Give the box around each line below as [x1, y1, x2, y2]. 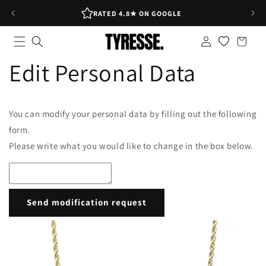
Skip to [17, 2, 49, 14]
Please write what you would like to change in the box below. [9, 140, 254, 151]
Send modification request [27, 197, 147, 208]
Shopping [223, 27, 259, 39]
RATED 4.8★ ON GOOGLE [93, 8, 182, 18]
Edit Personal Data [9, 56, 196, 88]
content [17, 12, 53, 24]
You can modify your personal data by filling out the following [9, 107, 257, 119]
